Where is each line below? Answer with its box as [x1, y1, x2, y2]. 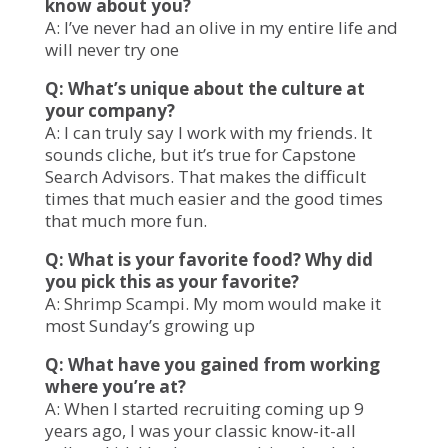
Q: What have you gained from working [44, 352, 380, 376]
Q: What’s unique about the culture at [44, 76, 365, 100]
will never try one [44, 37, 179, 61]
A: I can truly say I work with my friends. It [44, 120, 372, 144]
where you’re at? [44, 374, 186, 398]
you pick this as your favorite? [44, 269, 299, 293]
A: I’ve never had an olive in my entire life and [44, 15, 398, 39]
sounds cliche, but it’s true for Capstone [44, 142, 356, 166]
